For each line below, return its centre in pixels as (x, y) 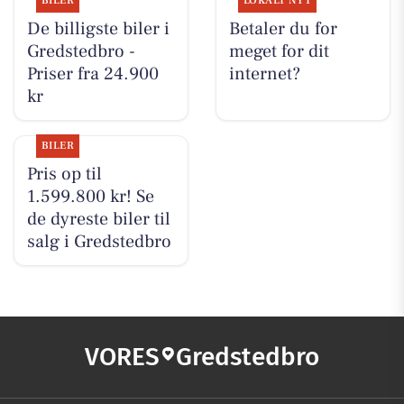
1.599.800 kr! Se (90, 196)
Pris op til (64, 174)
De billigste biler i (98, 28)
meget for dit (279, 51)
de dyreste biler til (98, 219)
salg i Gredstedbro (99, 241)
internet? (264, 73)
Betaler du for (283, 28)
